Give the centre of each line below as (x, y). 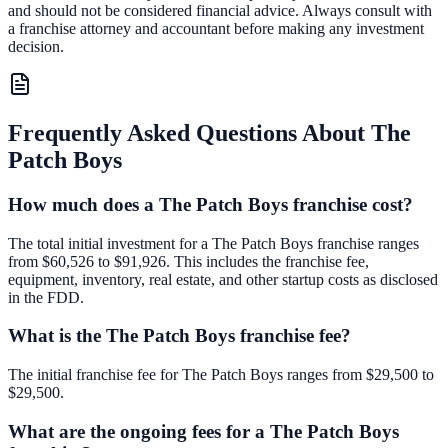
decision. (36, 47)
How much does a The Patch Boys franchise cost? (210, 204)
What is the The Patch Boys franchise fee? (179, 336)
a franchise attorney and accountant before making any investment (216, 29)
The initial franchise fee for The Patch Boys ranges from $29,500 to (221, 375)
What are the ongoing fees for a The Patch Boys (203, 431)
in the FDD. (46, 297)
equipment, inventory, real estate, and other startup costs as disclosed (223, 279)
